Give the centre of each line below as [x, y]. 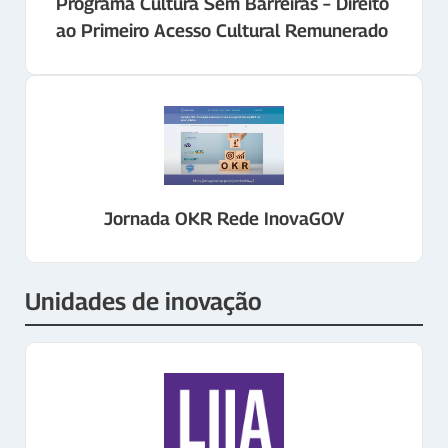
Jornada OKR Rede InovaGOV [224, 218]
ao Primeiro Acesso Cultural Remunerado [222, 30]
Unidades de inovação [143, 301]
